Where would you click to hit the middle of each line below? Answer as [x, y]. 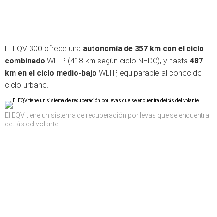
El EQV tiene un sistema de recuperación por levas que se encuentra [107, 115]
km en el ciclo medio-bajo [51, 73]
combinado [26, 61]
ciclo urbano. [27, 85]
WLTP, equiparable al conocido [149, 73]
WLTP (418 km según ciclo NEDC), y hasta [118, 61]
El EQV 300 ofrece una [44, 49]
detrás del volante [31, 124]
